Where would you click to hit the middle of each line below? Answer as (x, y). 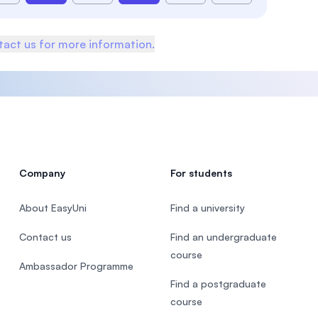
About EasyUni (53, 208)
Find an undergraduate (223, 237)
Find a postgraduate (218, 284)
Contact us (45, 237)
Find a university (207, 208)
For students (201, 173)
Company (42, 173)
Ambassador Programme (76, 266)
